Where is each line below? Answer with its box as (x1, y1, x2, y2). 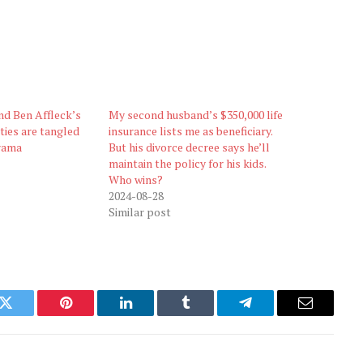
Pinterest (64, 307, 116, 322)
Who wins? (109, 172, 164, 188)
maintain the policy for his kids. (109, 156, 267, 172)
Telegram (244, 307, 300, 322)
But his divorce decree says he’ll (109, 139, 271, 156)
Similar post (109, 204, 172, 220)
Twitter (4, 307, 47, 322)
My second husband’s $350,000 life (109, 107, 284, 123)
